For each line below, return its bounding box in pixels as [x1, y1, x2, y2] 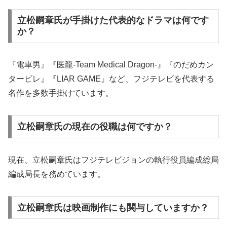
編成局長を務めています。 [8, 169, 105, 178]
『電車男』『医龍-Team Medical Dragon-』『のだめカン [8, 60, 214, 69]
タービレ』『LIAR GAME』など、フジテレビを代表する [8, 74, 214, 84]
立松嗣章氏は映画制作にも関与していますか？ [17, 202, 209, 213]
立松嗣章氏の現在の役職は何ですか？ [17, 121, 172, 132]
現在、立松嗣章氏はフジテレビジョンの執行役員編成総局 [8, 155, 219, 164]
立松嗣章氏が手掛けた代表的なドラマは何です [17, 15, 209, 26]
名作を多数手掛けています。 [8, 89, 113, 98]
